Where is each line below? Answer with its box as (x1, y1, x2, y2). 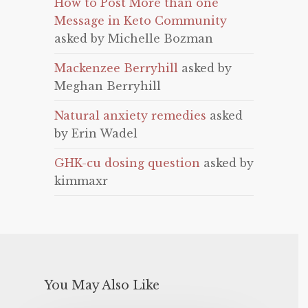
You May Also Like (44, 278, 159, 293)
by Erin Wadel (54, 126, 137, 140)
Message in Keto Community (54, 14, 227, 27)
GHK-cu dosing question (54, 156, 200, 170)
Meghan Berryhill (54, 79, 161, 93)
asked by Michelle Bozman (54, 32, 213, 45)
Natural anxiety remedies (54, 109, 206, 122)
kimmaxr (54, 174, 108, 188)
